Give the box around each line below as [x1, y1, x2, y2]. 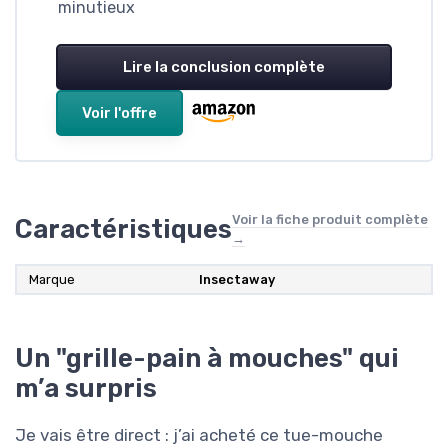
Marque [29, 272, 75, 288]
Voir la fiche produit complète [232, 212, 428, 228]
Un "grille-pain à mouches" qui [15, 343, 399, 374]
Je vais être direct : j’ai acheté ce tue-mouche [15, 425, 383, 446]
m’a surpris [15, 373, 157, 404]
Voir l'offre [82, 104, 157, 123]
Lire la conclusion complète [123, 58, 325, 77]
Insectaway [199, 272, 275, 288]
